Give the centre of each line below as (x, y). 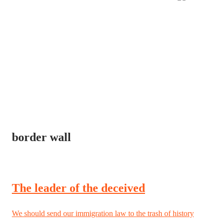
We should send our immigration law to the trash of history (103, 213)
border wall (41, 137)
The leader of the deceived (78, 188)
